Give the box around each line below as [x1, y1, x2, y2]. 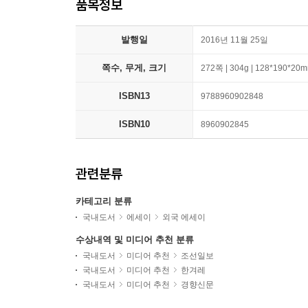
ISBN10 [118, 119, 150, 129]
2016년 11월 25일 [201, 35, 268, 45]
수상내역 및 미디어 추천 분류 [76, 234, 194, 245]
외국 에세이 [162, 212, 206, 222]
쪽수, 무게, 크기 [102, 63, 166, 73]
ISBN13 [118, 91, 150, 101]
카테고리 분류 [76, 196, 132, 206]
